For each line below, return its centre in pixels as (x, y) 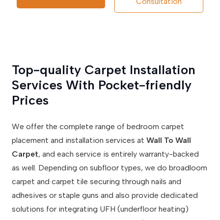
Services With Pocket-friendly (102, 85)
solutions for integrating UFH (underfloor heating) (100, 209)
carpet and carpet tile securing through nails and (96, 182)
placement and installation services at (79, 140)
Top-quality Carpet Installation (104, 70)
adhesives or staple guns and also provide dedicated (105, 195)
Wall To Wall (169, 140)
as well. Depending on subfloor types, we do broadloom (110, 168)
